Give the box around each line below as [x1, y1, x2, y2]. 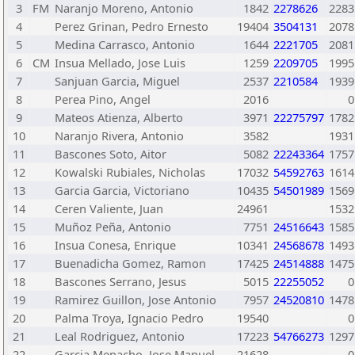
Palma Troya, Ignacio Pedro [55, 310, 204, 326]
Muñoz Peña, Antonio [55, 219, 171, 235]
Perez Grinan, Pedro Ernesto [55, 18, 208, 34]
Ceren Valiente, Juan [55, 200, 163, 216]
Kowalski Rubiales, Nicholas [55, 164, 205, 180]
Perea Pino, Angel [55, 91, 151, 107]
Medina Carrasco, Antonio [55, 36, 195, 52]
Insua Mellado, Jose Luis [55, 55, 185, 71]
